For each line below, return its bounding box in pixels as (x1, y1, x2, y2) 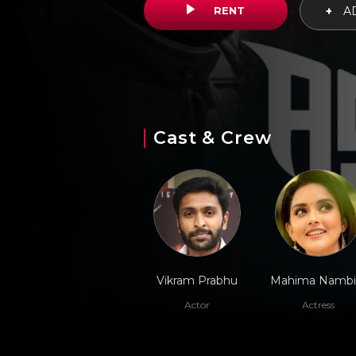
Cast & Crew (153, 127, 272, 149)
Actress (302, 299, 335, 311)
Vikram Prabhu (156, 273, 238, 288)
